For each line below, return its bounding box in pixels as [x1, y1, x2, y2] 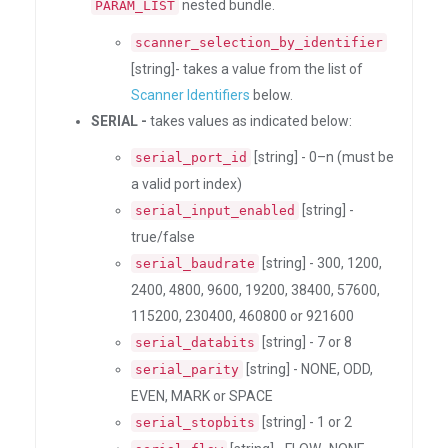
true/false [131, 229, 195, 245]
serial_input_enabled [135, 203, 295, 218]
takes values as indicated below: [147, 113, 352, 129]
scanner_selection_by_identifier [135, 35, 383, 50]
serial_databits [135, 335, 255, 350]
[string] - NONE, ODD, [243, 361, 373, 377]
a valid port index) [131, 176, 242, 192]
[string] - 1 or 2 [259, 414, 352, 430]
